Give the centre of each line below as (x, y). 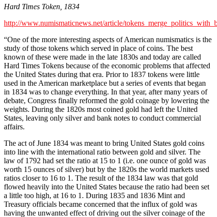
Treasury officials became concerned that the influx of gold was (101, 204)
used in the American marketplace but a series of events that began (105, 83)
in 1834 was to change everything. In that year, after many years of (106, 92)
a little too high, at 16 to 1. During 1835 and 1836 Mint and (94, 196)
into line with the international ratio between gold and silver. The (102, 152)
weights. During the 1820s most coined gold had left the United (101, 109)
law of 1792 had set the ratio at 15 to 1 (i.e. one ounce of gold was (105, 161)
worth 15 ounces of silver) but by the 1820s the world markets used (107, 170)
